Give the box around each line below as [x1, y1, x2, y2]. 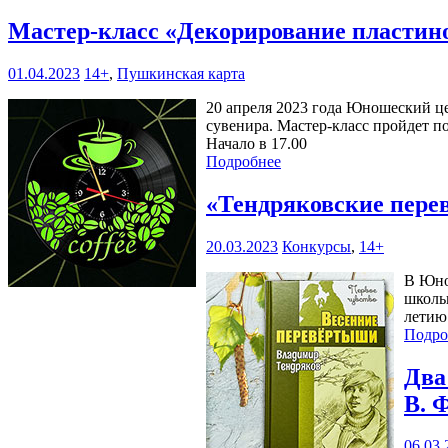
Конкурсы [282, 237, 351, 255]
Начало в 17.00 [206, 134, 307, 152]
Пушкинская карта [117, 64, 245, 82]
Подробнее [206, 152, 281, 170]
